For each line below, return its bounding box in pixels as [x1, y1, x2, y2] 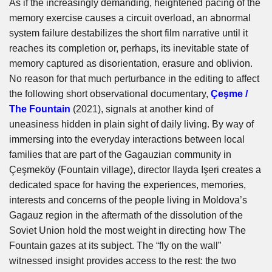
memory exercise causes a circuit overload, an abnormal [9, 13, 251, 24]
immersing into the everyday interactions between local [9, 134, 245, 145]
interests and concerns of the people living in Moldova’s [9, 195, 247, 206]
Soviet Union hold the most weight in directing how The [9, 225, 246, 236]
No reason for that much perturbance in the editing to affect [9, 73, 259, 84]
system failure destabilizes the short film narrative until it [9, 28, 248, 39]
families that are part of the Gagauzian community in [9, 149, 231, 160]
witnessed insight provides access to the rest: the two [9, 256, 236, 267]
